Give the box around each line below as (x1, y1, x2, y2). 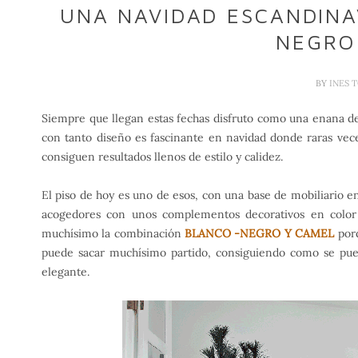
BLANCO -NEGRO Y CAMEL (185, 226, 335, 241)
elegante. (42, 265, 89, 280)
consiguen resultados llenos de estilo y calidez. (42, 149, 283, 165)
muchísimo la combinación (42, 226, 185, 241)
